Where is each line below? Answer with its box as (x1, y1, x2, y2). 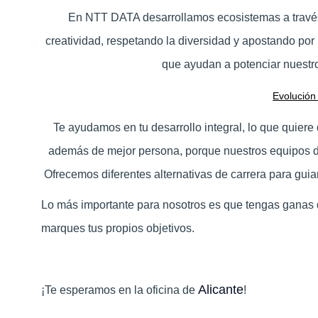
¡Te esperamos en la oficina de (41, 284, 198, 297)
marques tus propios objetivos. (41, 222, 194, 235)
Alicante (198, 283, 243, 297)
